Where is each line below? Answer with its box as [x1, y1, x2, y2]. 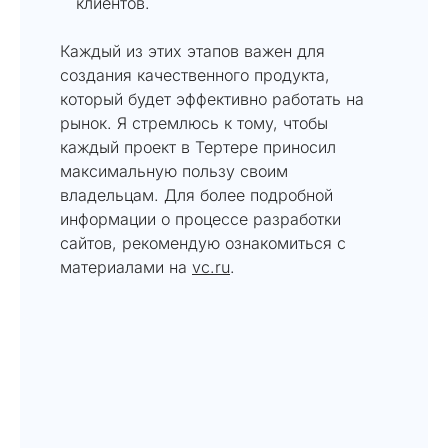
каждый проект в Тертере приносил [60, 136, 336, 157]
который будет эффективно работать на [60, 88, 364, 109]
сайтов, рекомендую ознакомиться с [60, 232, 346, 253]
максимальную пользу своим [60, 160, 288, 181]
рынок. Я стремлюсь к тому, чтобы [60, 112, 328, 133]
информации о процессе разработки [60, 208, 341, 229]
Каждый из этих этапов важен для [60, 40, 325, 61]
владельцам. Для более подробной [60, 184, 333, 205]
